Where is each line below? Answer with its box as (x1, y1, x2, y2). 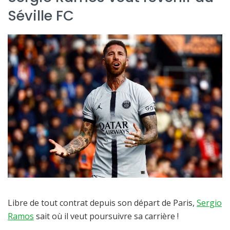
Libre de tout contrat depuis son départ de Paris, (8, 197, 197, 209)
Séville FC (8, 5, 74, 26)
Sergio (197, 197, 222, 209)
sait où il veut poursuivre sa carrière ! (34, 210, 179, 222)
